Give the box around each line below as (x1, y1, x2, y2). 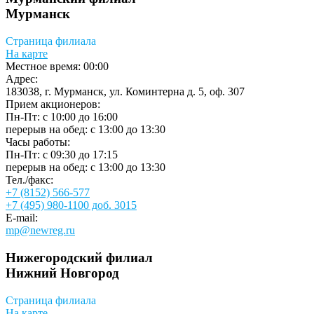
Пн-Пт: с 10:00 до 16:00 (6, 111, 118, 123)
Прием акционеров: (6, 98, 100, 111)
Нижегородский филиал (6, 250, 153, 265)
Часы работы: (6, 136, 70, 149)
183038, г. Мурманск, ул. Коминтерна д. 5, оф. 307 (6, 86, 245, 98)
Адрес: (6, 73, 38, 86)
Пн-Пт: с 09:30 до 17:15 (6, 149, 118, 161)
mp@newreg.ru (6, 224, 75, 237)
